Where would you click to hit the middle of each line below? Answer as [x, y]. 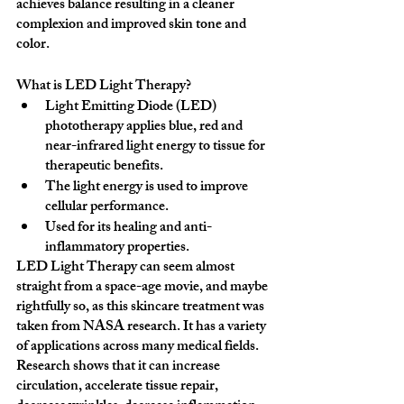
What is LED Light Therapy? [104, 87]
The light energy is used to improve [148, 188]
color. [33, 46]
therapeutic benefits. [104, 167]
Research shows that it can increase [119, 367]
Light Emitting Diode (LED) [132, 108]
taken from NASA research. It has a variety [142, 328]
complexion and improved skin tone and [133, 26]
